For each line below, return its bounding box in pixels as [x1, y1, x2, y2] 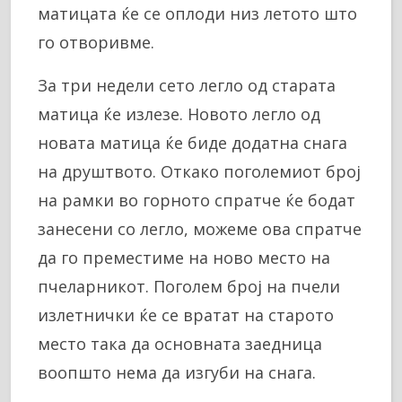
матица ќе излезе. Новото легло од [38, 102, 320, 125]
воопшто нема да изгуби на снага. [38, 361, 316, 383]
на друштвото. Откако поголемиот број [38, 160, 361, 182]
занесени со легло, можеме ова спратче [38, 217, 362, 240]
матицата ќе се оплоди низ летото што [38, 2, 357, 24]
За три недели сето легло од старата [38, 74, 336, 96]
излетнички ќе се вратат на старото [38, 303, 334, 326]
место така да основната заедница [38, 332, 322, 354]
